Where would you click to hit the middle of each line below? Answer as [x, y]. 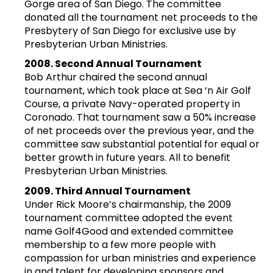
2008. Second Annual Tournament [113, 64]
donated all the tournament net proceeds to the [141, 17]
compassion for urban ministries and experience [140, 258]
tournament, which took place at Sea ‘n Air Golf [138, 91]
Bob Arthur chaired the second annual [116, 77]
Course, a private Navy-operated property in [132, 104]
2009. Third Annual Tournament [108, 191]
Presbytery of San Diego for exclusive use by [130, 30]
